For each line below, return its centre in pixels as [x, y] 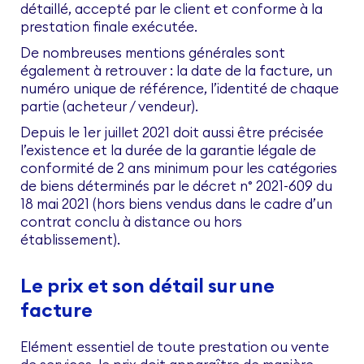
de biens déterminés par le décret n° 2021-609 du [176, 186]
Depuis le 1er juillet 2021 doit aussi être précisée [172, 133]
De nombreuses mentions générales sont [153, 53]
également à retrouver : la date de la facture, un [176, 71]
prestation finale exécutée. [109, 27]
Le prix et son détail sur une [147, 286]
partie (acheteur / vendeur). [109, 107]
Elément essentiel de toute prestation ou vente [175, 347]
